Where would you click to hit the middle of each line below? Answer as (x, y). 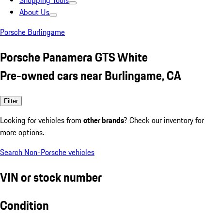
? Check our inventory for (164, 120)
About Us (34, 12)
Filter (11, 101)
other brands (104, 120)
